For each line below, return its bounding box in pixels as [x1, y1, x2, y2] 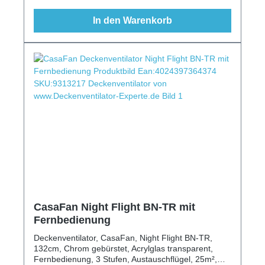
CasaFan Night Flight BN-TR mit [34, 201, 195, 213]
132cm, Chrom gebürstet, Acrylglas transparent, [34, 243, 213, 253]
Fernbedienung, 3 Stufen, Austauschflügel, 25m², [34, 254, 217, 264]
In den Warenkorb [93, 15, 172, 25]
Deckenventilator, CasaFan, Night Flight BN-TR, [34, 232, 212, 243]
